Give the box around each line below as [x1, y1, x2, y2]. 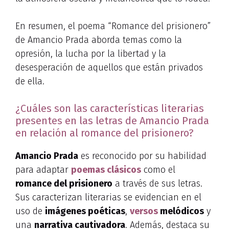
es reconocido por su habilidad [78, 150, 207, 162]
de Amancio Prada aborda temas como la [15, 34, 182, 45]
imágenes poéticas [45, 205, 125, 217]
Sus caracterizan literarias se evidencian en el [15, 191, 201, 203]
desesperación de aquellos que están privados [15, 61, 203, 73]
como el [141, 164, 175, 175]
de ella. [15, 75, 44, 87]
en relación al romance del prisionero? [15, 126, 194, 139]
